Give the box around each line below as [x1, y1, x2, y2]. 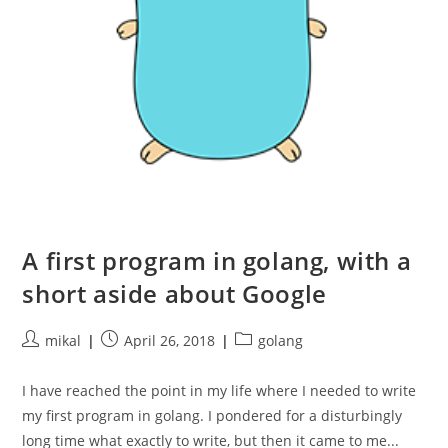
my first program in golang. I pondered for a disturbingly [22, 406, 403, 426]
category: [234, 351, 296, 371]
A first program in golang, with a [22, 244, 412, 278]
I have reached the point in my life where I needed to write [22, 381, 417, 401]
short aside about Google [22, 277, 327, 311]
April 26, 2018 [124, 331, 216, 351]
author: [21, 351, 71, 371]
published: [100, 351, 173, 371]
